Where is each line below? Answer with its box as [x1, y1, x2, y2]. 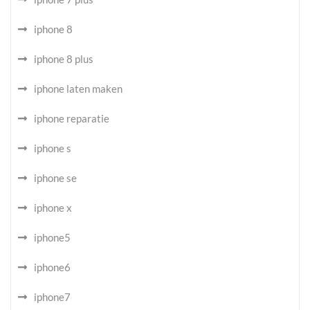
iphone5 [34, 231, 71, 244]
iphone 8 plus [34, 53, 93, 65]
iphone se [34, 172, 77, 184]
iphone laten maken [34, 82, 122, 95]
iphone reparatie [34, 112, 109, 125]
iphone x [34, 201, 72, 214]
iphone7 [34, 291, 71, 303]
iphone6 [34, 261, 71, 273]
